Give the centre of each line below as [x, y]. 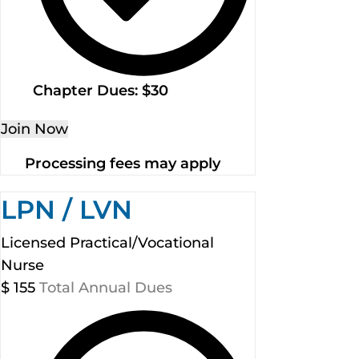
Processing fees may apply [123, 164]
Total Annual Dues [106, 288]
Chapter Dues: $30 [101, 91]
